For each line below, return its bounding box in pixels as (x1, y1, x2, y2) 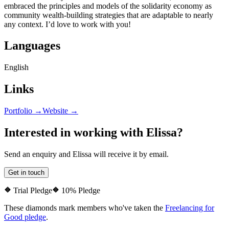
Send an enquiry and (4, 149, 73, 158)
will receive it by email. (91, 149, 169, 158)
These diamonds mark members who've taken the (4, 203, 163, 212)
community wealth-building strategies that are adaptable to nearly (4, 10, 213, 19)
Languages (4, 39, 60, 53)
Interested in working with (4, 126, 146, 140)
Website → (42, 106, 78, 116)
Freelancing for (165, 203, 214, 212)
